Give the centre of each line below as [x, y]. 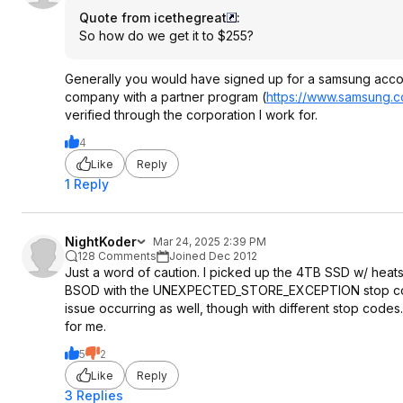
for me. [85, 326]
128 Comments [117, 256]
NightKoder [101, 242]
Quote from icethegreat [153, 18]
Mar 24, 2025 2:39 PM [210, 242]
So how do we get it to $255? [166, 36]
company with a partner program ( [166, 97]
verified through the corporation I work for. [191, 115]
